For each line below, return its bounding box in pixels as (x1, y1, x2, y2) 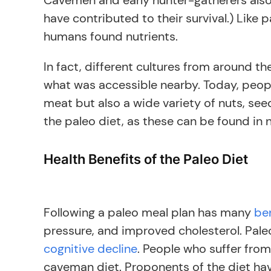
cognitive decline (44, 241, 137, 256)
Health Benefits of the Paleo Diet (44, 151, 248, 167)
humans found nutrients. (44, 28, 178, 44)
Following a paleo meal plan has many (44, 204, 254, 220)
